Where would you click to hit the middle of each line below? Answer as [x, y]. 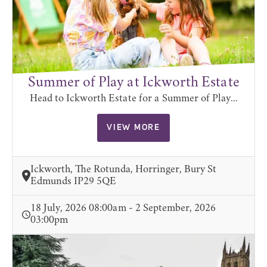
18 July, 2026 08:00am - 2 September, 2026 [123, 209]
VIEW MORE [133, 128]
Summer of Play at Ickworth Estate [133, 83]
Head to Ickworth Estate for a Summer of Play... [133, 99]
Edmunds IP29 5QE [73, 182]
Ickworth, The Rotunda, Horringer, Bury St [123, 170]
